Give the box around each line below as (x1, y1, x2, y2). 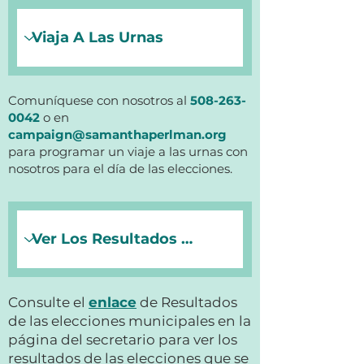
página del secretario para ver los (8, 331, 237, 348)
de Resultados (136, 294, 237, 310)
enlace (89, 294, 136, 310)
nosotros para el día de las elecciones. (8, 161, 232, 176)
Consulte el (8, 294, 89, 310)
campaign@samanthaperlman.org (8, 127, 227, 142)
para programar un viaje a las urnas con (8, 144, 248, 159)
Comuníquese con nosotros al (8, 93, 190, 108)
